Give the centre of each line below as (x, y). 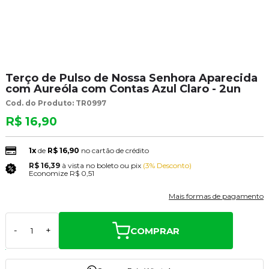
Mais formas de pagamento (216, 196)
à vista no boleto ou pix (101, 166)
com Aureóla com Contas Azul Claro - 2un (123, 89)
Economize (48, 174)
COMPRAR (155, 231)
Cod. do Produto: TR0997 (56, 103)
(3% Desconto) (167, 166)
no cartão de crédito (115, 151)
